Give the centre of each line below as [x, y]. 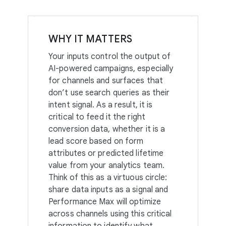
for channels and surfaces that [106, 81]
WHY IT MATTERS [90, 39]
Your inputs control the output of [110, 56]
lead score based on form [96, 141]
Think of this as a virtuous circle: [108, 178]
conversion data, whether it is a [107, 129]
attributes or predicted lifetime [106, 153]
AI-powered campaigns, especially [111, 69]
